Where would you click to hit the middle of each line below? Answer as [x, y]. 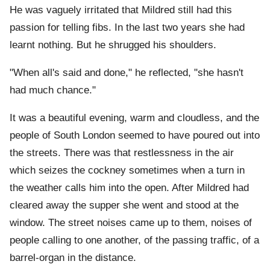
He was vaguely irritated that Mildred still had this [121, 10]
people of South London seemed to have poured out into [135, 136]
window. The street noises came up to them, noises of [131, 223]
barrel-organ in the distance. [73, 258]
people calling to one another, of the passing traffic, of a [134, 240]
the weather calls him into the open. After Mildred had [129, 188]
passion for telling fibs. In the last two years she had [127, 28]
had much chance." [53, 90]
